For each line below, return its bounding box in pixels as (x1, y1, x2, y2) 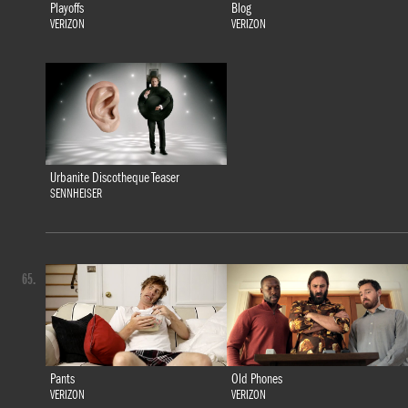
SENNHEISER (49, 187, 102, 202)
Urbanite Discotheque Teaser (49, 169, 179, 187)
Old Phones (230, 371, 282, 388)
